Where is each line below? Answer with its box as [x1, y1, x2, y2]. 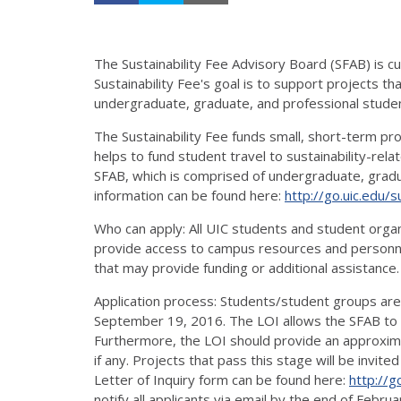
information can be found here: [94, 185, 285, 204]
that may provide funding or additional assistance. [94, 258, 399, 277]
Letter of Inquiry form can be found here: [94, 370, 349, 388]
